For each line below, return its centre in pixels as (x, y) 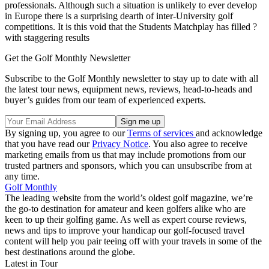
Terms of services (162, 133)
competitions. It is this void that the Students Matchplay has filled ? (131, 27)
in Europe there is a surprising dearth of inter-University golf (119, 16)
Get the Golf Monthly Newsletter (68, 58)
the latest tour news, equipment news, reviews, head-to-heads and (128, 89)
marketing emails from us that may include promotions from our (125, 155)
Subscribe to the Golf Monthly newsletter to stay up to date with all (131, 79)
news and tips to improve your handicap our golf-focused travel (125, 231)
